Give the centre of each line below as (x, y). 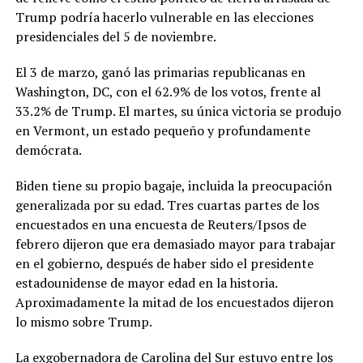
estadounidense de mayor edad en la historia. (146, 283)
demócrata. (48, 150)
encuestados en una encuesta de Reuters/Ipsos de (160, 225)
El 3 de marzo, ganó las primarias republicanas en (160, 73)
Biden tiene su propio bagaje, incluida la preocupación (173, 186)
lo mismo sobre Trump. (83, 322)
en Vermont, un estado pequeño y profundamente (162, 131)
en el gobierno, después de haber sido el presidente (164, 264)
